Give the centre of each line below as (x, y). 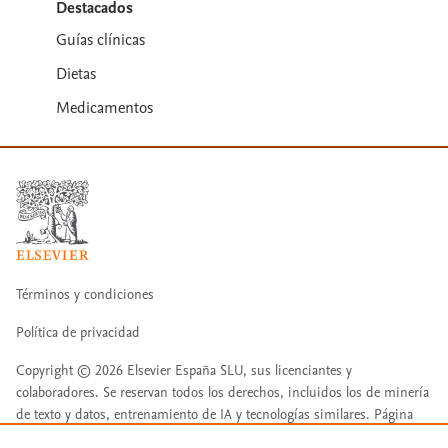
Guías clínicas (100, 39)
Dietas (76, 73)
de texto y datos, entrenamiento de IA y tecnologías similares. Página (214, 414)
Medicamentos (104, 107)
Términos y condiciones (85, 294)
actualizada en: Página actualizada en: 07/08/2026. (160, 436)
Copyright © (55, 370)
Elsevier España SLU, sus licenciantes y (237, 370)
